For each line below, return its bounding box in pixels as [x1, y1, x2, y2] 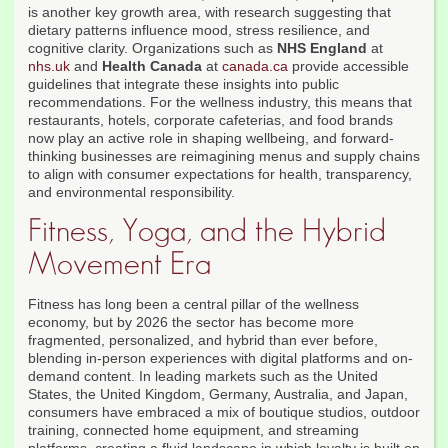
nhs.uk [28, 58, 70, 75]
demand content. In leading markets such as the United [28, 368, 378, 385]
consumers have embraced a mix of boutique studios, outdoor [28, 404, 420, 421]
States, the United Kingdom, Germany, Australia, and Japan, [28, 386, 408, 403]
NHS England [277, 40, 367, 57]
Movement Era [28, 248, 211, 281]
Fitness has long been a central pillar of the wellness [28, 296, 359, 313]
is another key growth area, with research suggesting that [28, 4, 391, 21]
